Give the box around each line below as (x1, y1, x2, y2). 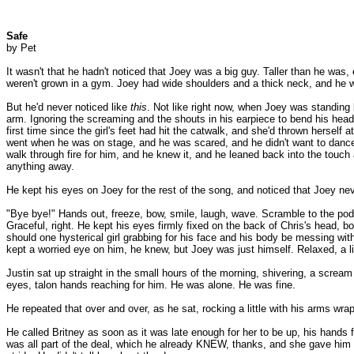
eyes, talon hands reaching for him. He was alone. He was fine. (6, 279, 296, 291)
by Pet (6, 42, 36, 54)
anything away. (6, 160, 74, 172)
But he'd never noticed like (6, 101, 130, 113)
